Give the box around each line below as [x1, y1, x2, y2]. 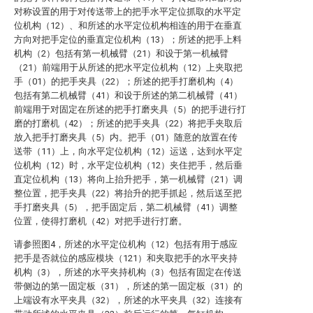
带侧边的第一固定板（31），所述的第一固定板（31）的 [14, 281, 242, 291]
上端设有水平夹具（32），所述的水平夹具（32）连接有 [14, 295, 242, 305]
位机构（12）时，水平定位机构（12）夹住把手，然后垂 [14, 160, 242, 170]
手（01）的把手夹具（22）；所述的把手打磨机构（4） [14, 76, 238, 87]
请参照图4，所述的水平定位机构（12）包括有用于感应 [14, 239, 238, 249]
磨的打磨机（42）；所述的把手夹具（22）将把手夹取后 [14, 118, 242, 129]
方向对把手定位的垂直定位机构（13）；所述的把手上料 [14, 34, 242, 45]
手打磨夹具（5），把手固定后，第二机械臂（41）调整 [14, 202, 238, 212]
